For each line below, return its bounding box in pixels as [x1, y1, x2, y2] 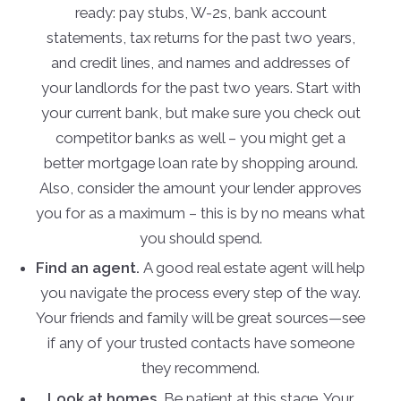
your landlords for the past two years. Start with [40, 78, 361, 97]
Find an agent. [36, 259, 140, 277]
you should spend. [139, 228, 262, 247]
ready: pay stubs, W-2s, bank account [74, 3, 327, 21]
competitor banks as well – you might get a [55, 128, 346, 147]
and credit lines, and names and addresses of [51, 53, 350, 72]
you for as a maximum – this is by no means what [36, 203, 365, 222]
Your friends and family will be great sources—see [36, 309, 365, 328]
